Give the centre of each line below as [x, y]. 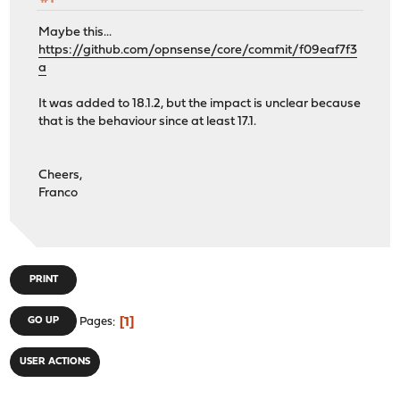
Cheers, [61, 175]
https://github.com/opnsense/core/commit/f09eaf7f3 [198, 50]
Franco [58, 193]
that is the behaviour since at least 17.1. [148, 121]
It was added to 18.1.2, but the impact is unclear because [200, 104]
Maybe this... [75, 32]
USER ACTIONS [55, 362]
